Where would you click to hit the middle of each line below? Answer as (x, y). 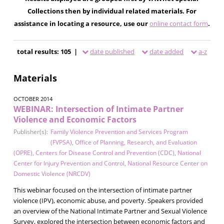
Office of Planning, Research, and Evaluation (136, 142)
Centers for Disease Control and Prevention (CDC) (105, 152)
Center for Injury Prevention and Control (69, 163)
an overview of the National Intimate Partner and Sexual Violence (110, 211)
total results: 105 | (48, 51)
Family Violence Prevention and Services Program (119, 131)
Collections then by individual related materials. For (112, 11)
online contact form (178, 23)
